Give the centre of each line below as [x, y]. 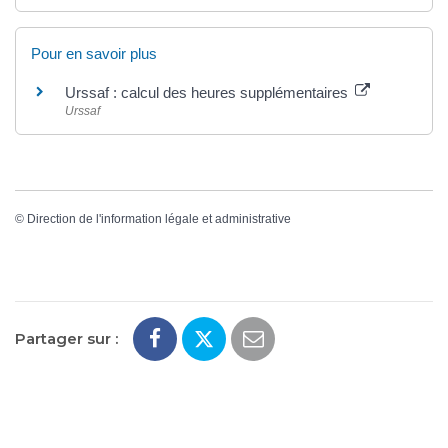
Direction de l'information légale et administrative [159, 218]
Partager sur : [66, 339]
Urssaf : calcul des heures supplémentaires [208, 93]
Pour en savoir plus [94, 54]
